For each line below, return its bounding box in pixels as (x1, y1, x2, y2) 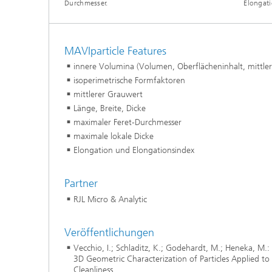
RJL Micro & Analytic (73, 194, 147, 205)
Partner (64, 177, 98, 191)
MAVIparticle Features (64, 44, 166, 58)
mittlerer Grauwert (73, 89, 143, 100)
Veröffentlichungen (64, 225, 154, 239)
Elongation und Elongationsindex (73, 145, 194, 156)
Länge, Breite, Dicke (73, 103, 146, 114)
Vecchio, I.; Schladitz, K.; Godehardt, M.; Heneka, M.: (73, 243, 270, 254)
